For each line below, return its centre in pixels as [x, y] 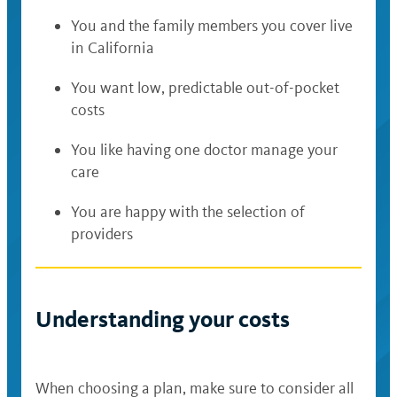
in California [113, 48]
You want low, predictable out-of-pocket [205, 88]
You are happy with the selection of [188, 212]
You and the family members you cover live [212, 26]
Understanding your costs [163, 319]
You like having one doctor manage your [204, 150]
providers [102, 234]
